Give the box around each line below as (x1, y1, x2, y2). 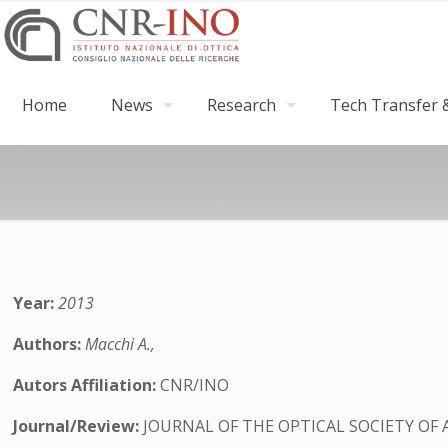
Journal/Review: (13, 415, 144, 437)
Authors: (13, 333, 86, 355)
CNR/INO (160, 374, 230, 396)
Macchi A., (85, 333, 156, 355)
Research (207, 94, 276, 116)
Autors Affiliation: (13, 374, 161, 396)
